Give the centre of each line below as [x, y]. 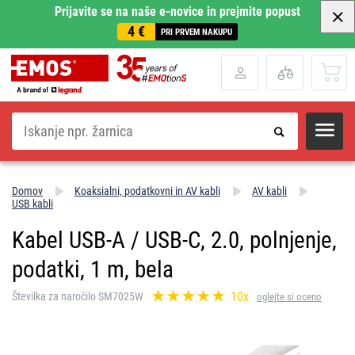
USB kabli [32, 203]
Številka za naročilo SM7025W [78, 297]
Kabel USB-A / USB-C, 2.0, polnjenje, [174, 240]
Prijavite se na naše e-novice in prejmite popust [177, 11]
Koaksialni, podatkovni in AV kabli [147, 191]
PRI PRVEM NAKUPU [197, 32]
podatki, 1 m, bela [93, 269]
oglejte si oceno [289, 296]
